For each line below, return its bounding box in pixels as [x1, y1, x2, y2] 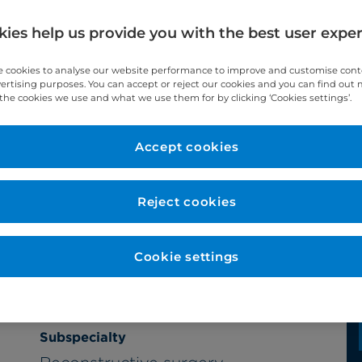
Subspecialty [40, 328, 126, 345]
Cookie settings [133, 249, 240, 265]
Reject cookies [137, 194, 237, 210]
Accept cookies [134, 139, 239, 155]
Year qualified [40, 164, 133, 181]
